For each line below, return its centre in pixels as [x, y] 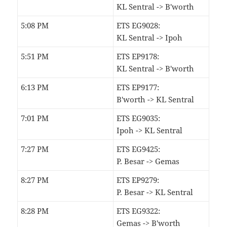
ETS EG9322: [139, 211]
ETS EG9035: [139, 118]
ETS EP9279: [138, 180]
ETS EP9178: [138, 56]
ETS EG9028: [139, 25]
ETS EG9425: [139, 149]
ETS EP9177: [138, 87]
